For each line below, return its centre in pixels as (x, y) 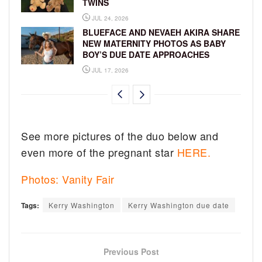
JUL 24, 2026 (109, 18)
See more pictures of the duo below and (120, 135)
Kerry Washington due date (179, 205)
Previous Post (131, 251)
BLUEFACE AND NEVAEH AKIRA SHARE (161, 32)
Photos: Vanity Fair (68, 179)
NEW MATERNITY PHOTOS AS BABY (154, 43)
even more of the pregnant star (99, 152)
